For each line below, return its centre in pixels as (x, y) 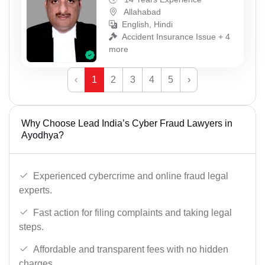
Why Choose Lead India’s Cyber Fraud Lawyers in (127, 123)
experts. (35, 190)
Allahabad (141, 12)
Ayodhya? (43, 135)
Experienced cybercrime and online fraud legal (131, 176)
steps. (31, 227)
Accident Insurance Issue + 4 (176, 37)
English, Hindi (147, 25)
